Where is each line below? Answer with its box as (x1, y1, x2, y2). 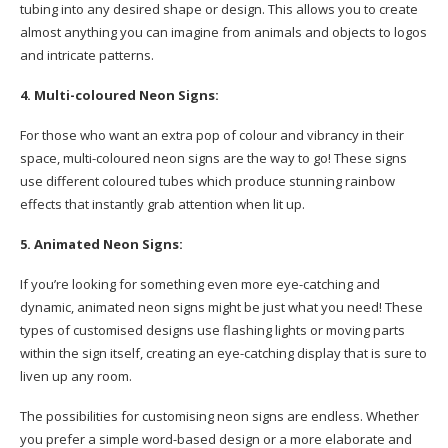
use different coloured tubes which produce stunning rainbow (20, 172, 395, 191)
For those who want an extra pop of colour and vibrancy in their (20, 126, 404, 145)
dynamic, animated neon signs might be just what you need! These (20, 298, 423, 317)
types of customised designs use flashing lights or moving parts (20, 321, 405, 340)
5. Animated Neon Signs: (20, 235, 183, 254)
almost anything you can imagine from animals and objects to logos (20, 23, 427, 42)
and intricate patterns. (20, 46, 154, 65)
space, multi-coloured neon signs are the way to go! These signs (20, 149, 407, 168)
